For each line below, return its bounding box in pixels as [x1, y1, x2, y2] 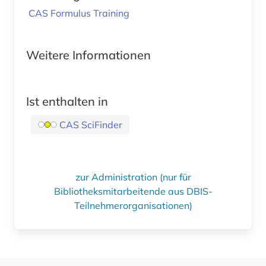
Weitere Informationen [26, 47, 151, 62]
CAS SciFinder [59, 118, 122, 131]
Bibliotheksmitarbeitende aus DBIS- [53, 185, 213, 197]
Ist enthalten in [26, 93, 108, 109]
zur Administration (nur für [75, 170, 191, 183]
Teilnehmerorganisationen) [74, 199, 192, 211]
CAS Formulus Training [28, 7, 129, 19]
